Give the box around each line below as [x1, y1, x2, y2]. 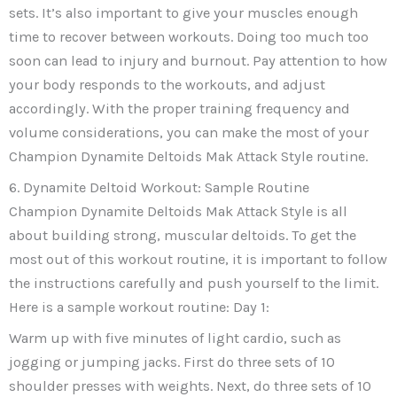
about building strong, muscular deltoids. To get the [9, 227, 356, 245]
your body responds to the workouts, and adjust [9, 76, 325, 94]
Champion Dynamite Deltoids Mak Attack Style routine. [9, 148, 368, 166]
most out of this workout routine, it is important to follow [9, 251, 387, 269]
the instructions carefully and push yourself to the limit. [9, 275, 378, 292]
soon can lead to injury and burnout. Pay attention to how [9, 52, 387, 70]
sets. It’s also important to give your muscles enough [9, 4, 358, 22]
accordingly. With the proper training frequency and [9, 100, 350, 118]
